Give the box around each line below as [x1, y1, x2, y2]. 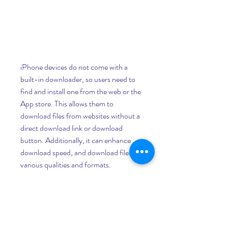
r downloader [50, 208, 112, 225]
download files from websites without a [20, 110, 140, 122]
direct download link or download [20, 122, 123, 134]
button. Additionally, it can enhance [20, 134, 131, 146]
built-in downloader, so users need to [20, 73, 135, 85]
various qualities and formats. [20, 159, 111, 170]
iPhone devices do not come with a [20, 61, 128, 73]
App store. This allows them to [20, 98, 113, 109]
